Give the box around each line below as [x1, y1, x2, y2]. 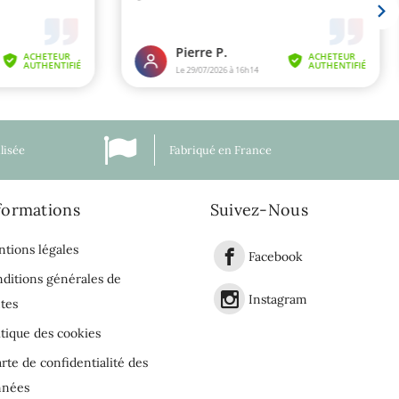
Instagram [248, 290, 307, 307]
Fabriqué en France [169, 142, 272, 158]
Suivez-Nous [209, 199, 308, 220]
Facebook [248, 248, 303, 265]
